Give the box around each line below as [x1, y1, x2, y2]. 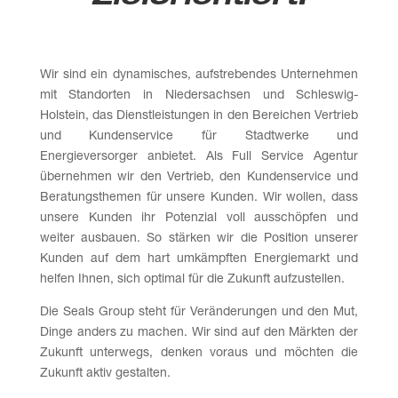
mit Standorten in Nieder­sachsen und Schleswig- [39, 89, 359, 102]
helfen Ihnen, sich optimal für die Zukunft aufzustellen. [39, 273, 345, 286]
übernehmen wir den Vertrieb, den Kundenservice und [39, 171, 359, 184]
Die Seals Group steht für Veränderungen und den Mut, [39, 306, 359, 319]
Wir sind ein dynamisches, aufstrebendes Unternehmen [39, 68, 359, 82]
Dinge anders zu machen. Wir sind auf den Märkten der [39, 326, 359, 339]
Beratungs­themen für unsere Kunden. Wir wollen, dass [39, 191, 359, 204]
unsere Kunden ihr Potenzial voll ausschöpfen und [39, 211, 359, 225]
